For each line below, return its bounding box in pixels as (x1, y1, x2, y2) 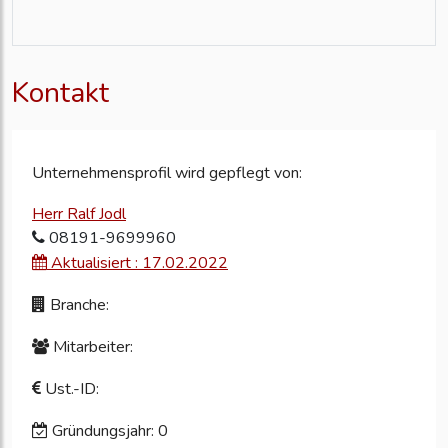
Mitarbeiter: (49, 336, 133, 359)
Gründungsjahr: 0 (48, 420, 168, 443)
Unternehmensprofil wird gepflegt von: (32, 162, 302, 185)
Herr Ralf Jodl (32, 203, 126, 226)
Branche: (46, 294, 109, 317)
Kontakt (12, 74, 109, 113)
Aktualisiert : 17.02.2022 (47, 252, 228, 275)
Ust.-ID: (41, 378, 99, 401)
